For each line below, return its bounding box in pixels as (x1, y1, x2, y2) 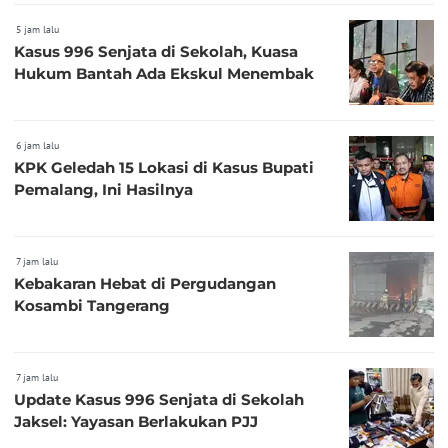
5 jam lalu (16, 23, 59, 37)
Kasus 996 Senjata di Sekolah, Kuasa (14, 42, 298, 62)
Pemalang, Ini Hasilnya (14, 180, 193, 200)
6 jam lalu (16, 139, 59, 153)
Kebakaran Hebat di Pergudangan (14, 274, 276, 294)
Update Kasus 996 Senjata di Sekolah (14, 390, 304, 410)
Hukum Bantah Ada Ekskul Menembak (14, 64, 314, 84)
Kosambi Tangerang (14, 296, 170, 316)
